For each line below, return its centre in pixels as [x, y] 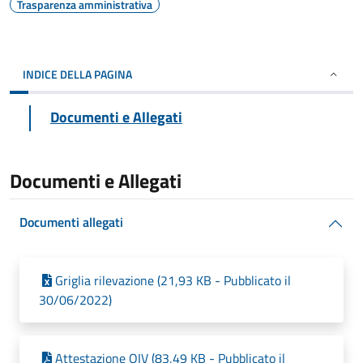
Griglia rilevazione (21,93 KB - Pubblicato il [173, 280]
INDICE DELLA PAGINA [77, 74]
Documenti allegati [71, 222]
